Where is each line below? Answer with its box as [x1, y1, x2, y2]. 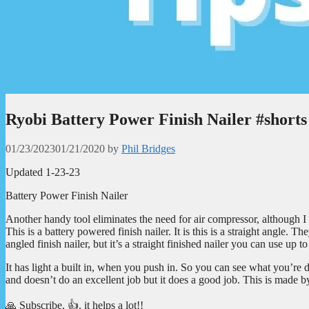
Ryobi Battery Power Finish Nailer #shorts [6, 110, 307, 128]
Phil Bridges [121, 142, 175, 154]
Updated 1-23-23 [6, 166, 80, 178]
